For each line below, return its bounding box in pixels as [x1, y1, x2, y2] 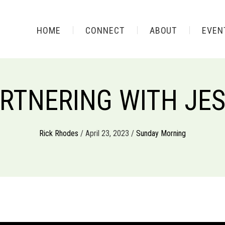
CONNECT [85, 25, 125, 36]
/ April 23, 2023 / [78, 129, 136, 138]
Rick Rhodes [39, 129, 78, 138]
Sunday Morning [136, 129, 186, 138]
